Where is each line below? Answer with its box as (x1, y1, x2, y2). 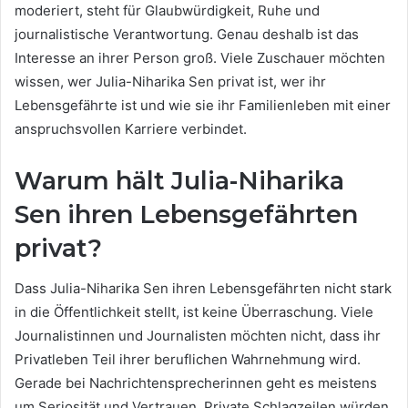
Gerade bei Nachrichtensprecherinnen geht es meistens (15, 374, 377, 393)
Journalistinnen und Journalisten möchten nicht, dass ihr (15, 327, 381, 345)
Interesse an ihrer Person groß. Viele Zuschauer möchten (15, 48, 385, 66)
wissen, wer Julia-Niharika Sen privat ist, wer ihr (15, 72, 326, 90)
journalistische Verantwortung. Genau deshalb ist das (15, 25, 359, 43)
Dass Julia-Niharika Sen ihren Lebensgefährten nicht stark (15, 280, 392, 298)
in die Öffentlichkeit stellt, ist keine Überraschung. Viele (15, 303, 373, 321)
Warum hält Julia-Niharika (15, 165, 344, 196)
